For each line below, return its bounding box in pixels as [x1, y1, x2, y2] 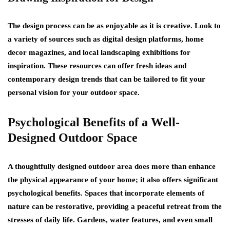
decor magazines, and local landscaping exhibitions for [8, 48, 190, 56]
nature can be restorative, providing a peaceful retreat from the [8, 202, 222, 210]
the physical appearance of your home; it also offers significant [8, 175, 218, 184]
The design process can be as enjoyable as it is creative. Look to [8, 21, 221, 30]
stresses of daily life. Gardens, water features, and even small [8, 215, 213, 224]
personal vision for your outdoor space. [8, 88, 140, 97]
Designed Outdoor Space [8, 130, 138, 144]
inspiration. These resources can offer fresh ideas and [8, 61, 186, 70]
